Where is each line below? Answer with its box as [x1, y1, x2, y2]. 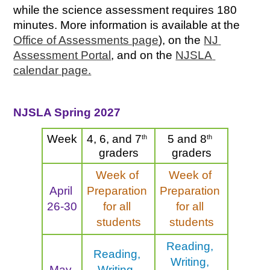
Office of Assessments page [13, 33, 159, 46]
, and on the [111, 48, 176, 61]
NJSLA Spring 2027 [13, 106, 121, 119]
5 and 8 [168, 133, 207, 146]
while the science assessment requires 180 [13, 3, 237, 16]
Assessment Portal [13, 48, 111, 61]
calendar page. [13, 63, 92, 77]
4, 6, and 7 [87, 133, 142, 146]
